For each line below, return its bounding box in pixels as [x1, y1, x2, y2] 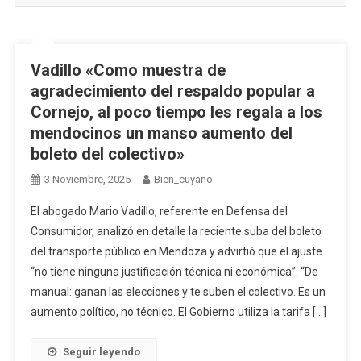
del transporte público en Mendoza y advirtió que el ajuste [30, 245, 322, 259]
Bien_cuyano [153, 173, 213, 186]
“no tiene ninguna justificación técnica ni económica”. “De [30, 265, 318, 279]
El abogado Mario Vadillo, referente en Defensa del [30, 205, 288, 218]
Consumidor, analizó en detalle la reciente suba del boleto [30, 225, 322, 239]
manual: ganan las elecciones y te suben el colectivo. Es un [30, 285, 326, 299]
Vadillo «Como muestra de [30, 60, 226, 81]
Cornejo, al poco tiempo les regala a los [30, 102, 322, 122]
